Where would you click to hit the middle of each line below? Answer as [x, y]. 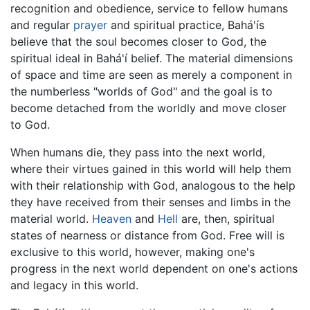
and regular [42, 25]
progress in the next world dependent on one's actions [154, 269]
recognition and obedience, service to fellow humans [149, 9]
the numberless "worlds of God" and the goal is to [142, 92]
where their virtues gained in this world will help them [151, 169]
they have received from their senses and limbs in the [151, 202]
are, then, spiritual [226, 219]
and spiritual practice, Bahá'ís [186, 25]
